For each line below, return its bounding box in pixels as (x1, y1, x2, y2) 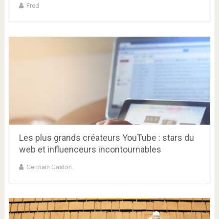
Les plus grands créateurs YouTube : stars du (19, 132, 194, 143)
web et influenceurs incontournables (19, 144, 161, 155)
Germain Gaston (26, 163, 72, 171)
